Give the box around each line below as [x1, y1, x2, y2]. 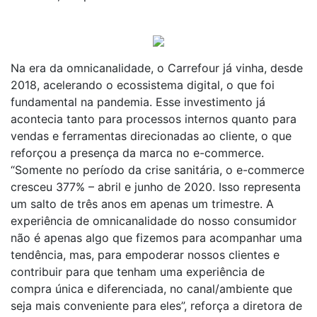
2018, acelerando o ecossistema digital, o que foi [11, 78, 275, 92]
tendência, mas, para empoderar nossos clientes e [11, 248, 279, 262]
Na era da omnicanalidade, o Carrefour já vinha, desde [11, 61, 303, 75]
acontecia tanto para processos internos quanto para [11, 112, 296, 126]
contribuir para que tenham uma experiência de [11, 265, 265, 279]
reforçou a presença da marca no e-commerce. [11, 146, 264, 160]
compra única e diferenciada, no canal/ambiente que [11, 282, 292, 296]
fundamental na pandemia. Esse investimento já [11, 95, 265, 109]
